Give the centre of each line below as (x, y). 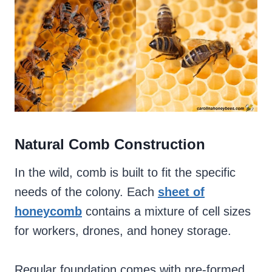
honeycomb (48, 212)
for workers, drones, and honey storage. (123, 231)
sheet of (181, 192)
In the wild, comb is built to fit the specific (125, 173)
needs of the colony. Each (86, 192)
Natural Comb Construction (110, 144)
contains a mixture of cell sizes (166, 212)
